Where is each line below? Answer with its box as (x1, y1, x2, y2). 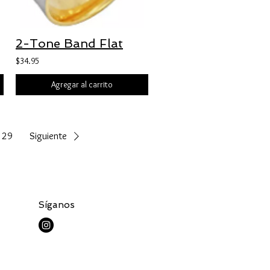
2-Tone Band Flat (16, 36, 123, 51)
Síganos (39, 199, 75, 210)
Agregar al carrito (51, 79, 113, 90)
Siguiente (29, 130, 67, 142)
